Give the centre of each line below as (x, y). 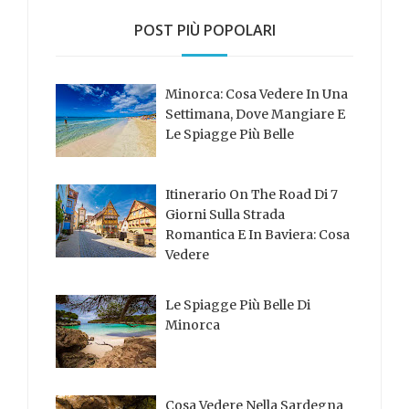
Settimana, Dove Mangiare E (255, 114)
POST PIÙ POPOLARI (204, 30)
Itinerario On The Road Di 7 (252, 194)
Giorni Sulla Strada (225, 214)
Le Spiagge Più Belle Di (238, 304)
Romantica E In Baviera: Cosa (257, 234)
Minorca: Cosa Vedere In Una (257, 94)
